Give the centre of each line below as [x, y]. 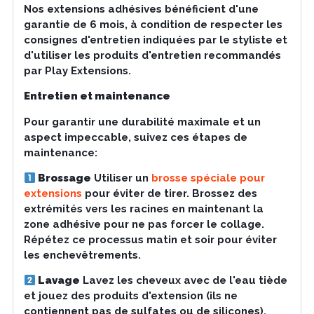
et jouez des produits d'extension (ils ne [130, 296]
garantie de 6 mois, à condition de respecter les [153, 24]
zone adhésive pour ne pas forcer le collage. [144, 225]
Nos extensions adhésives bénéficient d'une [141, 9]
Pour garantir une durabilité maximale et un [142, 122]
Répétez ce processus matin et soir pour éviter [150, 240]
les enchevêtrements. [82, 255]
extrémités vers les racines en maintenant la [143, 209]
